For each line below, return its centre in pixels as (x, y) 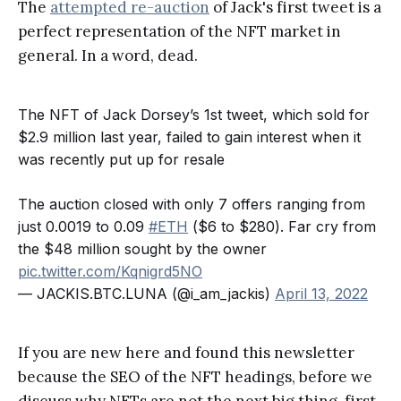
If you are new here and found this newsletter (186, 353)
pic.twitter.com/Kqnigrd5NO (110, 272)
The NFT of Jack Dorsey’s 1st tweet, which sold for (194, 115)
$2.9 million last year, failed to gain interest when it (189, 137)
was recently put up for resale (121, 160)
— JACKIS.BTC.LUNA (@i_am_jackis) (146, 294)
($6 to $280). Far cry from (282, 227)
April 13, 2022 (321, 294)
